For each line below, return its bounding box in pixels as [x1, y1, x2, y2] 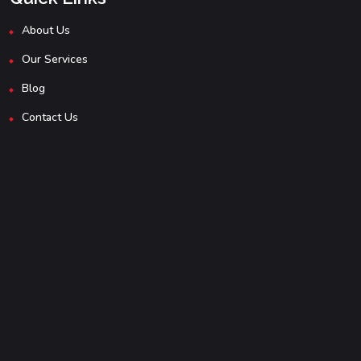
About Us [22, 23, 70, 39]
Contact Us [22, 110, 78, 126]
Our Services [22, 52, 88, 68]
